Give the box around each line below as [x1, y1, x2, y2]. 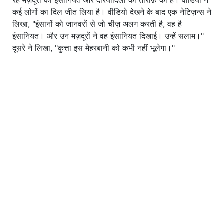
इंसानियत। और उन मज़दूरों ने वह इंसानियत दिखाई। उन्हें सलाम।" [12, 30, 204, 41]
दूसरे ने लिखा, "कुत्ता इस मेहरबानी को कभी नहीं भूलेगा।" [12, 42, 175, 53]
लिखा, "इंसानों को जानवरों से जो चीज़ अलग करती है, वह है [12, 18, 182, 29]
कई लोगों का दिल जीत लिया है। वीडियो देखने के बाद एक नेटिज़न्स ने [12, 6, 211, 17]
